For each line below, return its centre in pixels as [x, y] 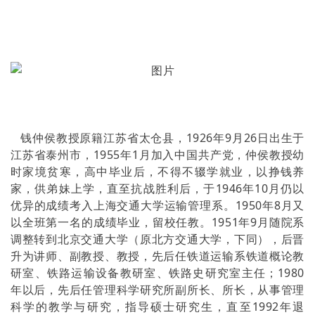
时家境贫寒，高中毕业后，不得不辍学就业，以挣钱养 [157, 172]
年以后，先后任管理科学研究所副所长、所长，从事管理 [157, 290]
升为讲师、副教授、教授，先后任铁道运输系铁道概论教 [157, 256]
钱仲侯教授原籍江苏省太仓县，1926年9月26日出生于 [157, 138]
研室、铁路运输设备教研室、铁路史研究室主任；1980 [157, 273]
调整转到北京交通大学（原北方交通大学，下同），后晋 [157, 239]
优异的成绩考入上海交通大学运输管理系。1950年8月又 [157, 205]
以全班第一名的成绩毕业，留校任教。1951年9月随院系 [157, 222]
